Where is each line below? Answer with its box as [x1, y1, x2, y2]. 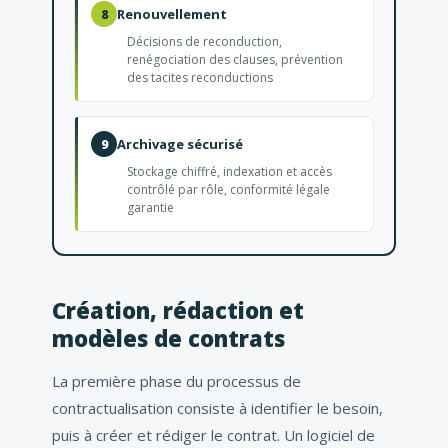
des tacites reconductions [127, 69, 273, 87]
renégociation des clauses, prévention [127, 51, 343, 69]
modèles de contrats [52, 323, 285, 354]
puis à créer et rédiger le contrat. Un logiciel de [52, 425, 375, 446]
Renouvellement [117, 5, 227, 24]
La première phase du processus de [52, 371, 301, 392]
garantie [127, 199, 174, 217]
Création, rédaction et [52, 295, 304, 326]
